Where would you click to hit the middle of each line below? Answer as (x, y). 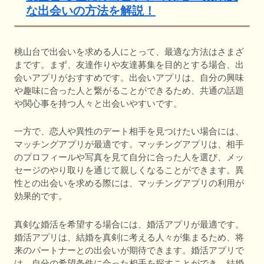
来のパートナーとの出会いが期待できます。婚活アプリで (129, 250)
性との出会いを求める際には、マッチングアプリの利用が (129, 183)
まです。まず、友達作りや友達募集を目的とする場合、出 (129, 64)
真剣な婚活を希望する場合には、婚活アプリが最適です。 (129, 224)
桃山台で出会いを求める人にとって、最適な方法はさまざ (129, 51)
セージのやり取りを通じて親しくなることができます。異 (129, 170)
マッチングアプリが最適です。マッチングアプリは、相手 (129, 144)
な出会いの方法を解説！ (91, 11)
